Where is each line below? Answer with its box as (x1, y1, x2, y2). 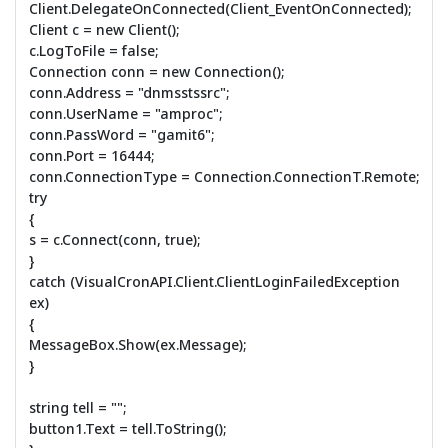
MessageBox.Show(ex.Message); (28, 334, 247, 354)
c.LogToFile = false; (28, 40, 159, 60)
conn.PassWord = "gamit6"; (28, 124, 215, 144)
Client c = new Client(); (28, 19, 180, 39)
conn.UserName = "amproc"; (28, 103, 223, 123)
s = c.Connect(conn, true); (28, 229, 201, 249)
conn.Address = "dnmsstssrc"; (28, 82, 230, 102)
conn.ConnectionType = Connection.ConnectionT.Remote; (28, 166, 420, 186)
